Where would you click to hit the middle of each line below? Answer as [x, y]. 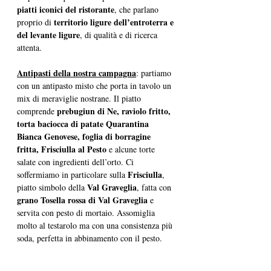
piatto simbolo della [52, 187]
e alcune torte [132, 149]
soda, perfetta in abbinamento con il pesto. [90, 238]
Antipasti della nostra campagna [77, 73]
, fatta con [155, 187]
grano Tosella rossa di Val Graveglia [82, 200]
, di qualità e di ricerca [120, 34]
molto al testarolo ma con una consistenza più [96, 225]
